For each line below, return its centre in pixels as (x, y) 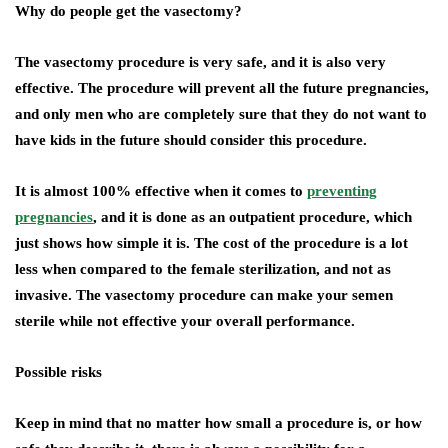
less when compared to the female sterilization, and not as (203, 269)
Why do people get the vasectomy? (128, 11)
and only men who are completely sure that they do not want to (221, 114)
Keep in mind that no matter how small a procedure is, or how (218, 423)
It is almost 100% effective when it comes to (161, 191)
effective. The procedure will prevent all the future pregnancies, (222, 88)
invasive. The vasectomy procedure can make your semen (204, 295)
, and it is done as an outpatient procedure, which (252, 217)
